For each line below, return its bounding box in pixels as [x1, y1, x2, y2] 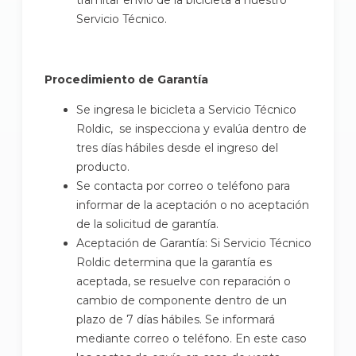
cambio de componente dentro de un [76, 292, 287, 308]
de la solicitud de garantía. [76, 216, 219, 231]
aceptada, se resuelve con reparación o [76, 273, 291, 288]
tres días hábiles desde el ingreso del [76, 140, 278, 155]
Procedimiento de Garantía [44, 72, 208, 87]
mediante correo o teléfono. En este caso [76, 331, 307, 346]
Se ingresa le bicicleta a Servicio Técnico [76, 102, 296, 117]
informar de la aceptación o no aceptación [76, 197, 309, 212]
